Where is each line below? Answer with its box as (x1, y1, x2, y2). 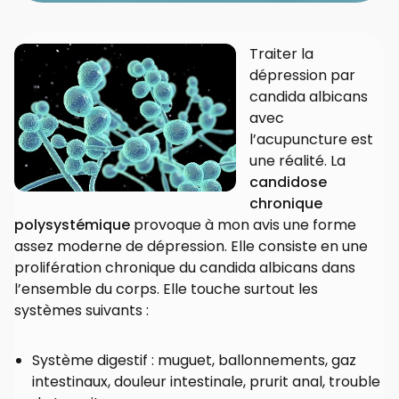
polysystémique (14, 215, 130, 236)
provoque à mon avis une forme (130, 215, 356, 236)
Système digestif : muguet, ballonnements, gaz (32, 350, 356, 371)
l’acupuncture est (249, 129, 373, 151)
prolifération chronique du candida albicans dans (14, 257, 355, 279)
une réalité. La (249, 151, 346, 172)
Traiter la (249, 44, 313, 65)
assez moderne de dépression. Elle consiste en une (14, 236, 368, 257)
